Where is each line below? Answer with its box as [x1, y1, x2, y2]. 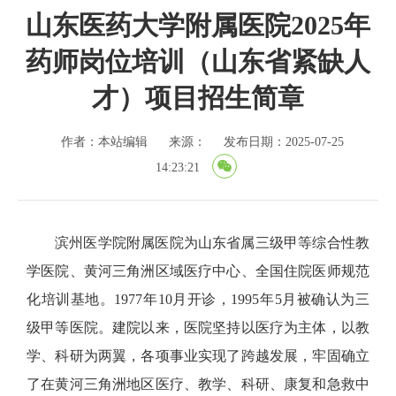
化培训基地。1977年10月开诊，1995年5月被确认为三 [27, 292, 369, 307]
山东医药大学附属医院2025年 [26, 11, 370, 40]
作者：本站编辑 [61, 135, 148, 148]
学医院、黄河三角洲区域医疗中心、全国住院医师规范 [27, 263, 369, 278]
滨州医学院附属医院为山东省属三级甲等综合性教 [55, 235, 369, 250]
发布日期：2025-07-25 [224, 135, 344, 148]
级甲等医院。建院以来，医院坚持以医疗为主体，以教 [27, 320, 369, 335]
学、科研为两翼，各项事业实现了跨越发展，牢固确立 [27, 348, 369, 363]
